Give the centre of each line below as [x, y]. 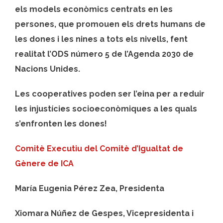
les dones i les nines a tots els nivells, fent [101, 39]
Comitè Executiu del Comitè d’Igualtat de [99, 148]
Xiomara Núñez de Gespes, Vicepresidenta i [104, 213]
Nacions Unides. [48, 69]
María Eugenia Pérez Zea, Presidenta [90, 188]
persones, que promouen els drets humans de [110, 24]
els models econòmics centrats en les [94, 9]
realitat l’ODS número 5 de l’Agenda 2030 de [104, 54]
